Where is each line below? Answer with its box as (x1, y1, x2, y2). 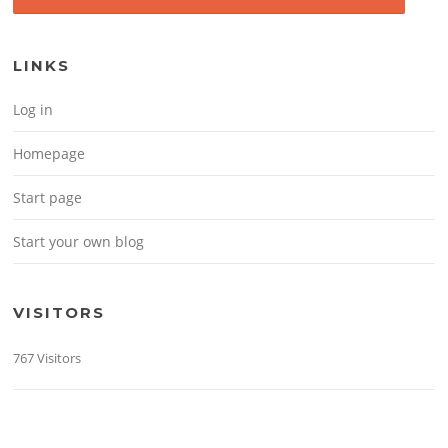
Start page (13, 187, 83, 207)
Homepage (13, 143, 86, 163)
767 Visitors (13, 348, 82, 367)
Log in (13, 99, 54, 119)
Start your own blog (13, 231, 145, 251)
